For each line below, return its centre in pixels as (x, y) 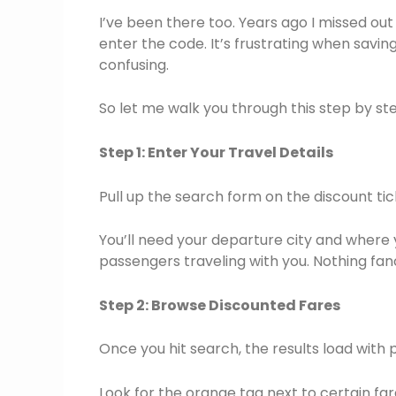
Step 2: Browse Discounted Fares (220, 305)
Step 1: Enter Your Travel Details (216, 153)
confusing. (134, 65)
